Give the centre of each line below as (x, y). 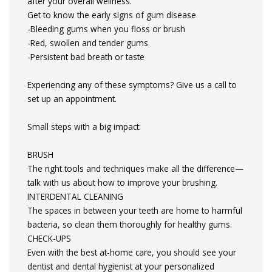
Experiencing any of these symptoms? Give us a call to (132, 85)
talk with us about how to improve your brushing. (122, 182)
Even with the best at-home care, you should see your (132, 252)
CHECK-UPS (49, 238)
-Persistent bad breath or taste (86, 57)
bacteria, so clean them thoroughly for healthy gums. (130, 224)
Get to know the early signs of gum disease (112, 15)
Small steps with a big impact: (84, 127)
